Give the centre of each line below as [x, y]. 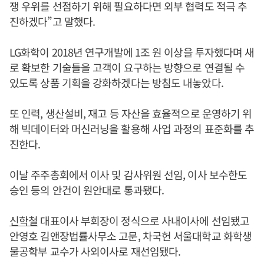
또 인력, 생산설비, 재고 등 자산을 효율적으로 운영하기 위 [131, 113]
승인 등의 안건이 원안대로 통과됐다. [87, 190]
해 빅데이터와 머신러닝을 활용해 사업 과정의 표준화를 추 [132, 129]
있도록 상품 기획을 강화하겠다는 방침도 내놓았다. [116, 83]
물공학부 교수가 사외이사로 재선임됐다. [95, 251]
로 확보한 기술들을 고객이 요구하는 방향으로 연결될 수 [127, 67]
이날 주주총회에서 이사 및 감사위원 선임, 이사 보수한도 [128, 175]
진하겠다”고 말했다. [52, 22]
